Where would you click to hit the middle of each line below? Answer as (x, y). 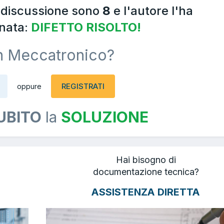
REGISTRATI (83, 86)
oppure (29, 86)
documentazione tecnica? (146, 171)
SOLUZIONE (105, 117)
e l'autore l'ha (152, 10)
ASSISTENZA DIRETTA (146, 192)
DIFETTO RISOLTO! (86, 27)
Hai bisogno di (146, 159)
